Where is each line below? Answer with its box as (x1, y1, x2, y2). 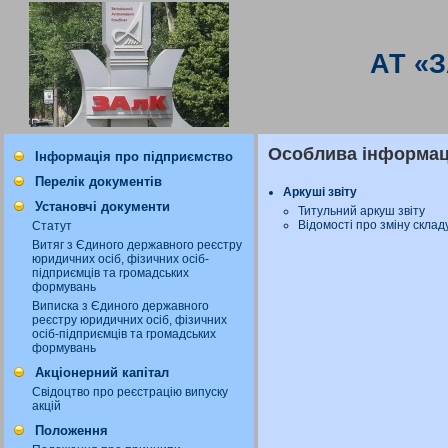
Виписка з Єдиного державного (32, 299, 209, 313)
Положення (35, 423, 108, 438)
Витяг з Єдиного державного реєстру (32, 238, 242, 252)
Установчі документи (35, 199, 170, 214)
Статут (32, 219, 72, 233)
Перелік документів (35, 174, 162, 189)
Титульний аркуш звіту (298, 203, 425, 218)
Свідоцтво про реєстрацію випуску (32, 385, 228, 399)
